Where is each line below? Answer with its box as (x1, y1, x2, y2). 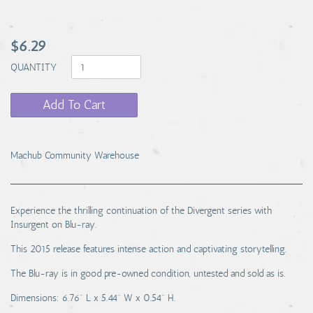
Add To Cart (43, 97, 105, 112)
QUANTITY (10, 61, 59, 73)
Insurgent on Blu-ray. (10, 219, 96, 231)
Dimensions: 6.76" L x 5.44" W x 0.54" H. (10, 292, 175, 304)
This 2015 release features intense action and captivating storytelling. (10, 243, 286, 255)
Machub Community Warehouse (10, 150, 139, 161)
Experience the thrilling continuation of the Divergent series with (10, 205, 272, 217)
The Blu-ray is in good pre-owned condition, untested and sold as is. (10, 268, 285, 279)
